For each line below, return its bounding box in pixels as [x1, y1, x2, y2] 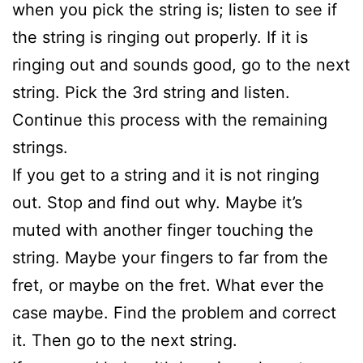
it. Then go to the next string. [12, 330, 237, 350]
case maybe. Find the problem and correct [12, 302, 336, 322]
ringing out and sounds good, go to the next [12, 54, 350, 75]
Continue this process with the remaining [12, 109, 327, 130]
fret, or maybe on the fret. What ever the [12, 275, 324, 295]
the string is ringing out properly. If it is [12, 27, 308, 47]
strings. [12, 137, 68, 157]
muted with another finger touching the [12, 220, 314, 240]
